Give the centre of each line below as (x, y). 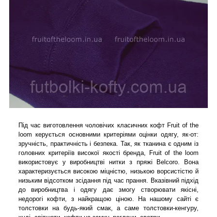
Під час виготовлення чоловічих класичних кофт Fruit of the (108, 125)
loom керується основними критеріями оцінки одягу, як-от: (108, 134)
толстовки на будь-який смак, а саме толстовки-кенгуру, (108, 208)
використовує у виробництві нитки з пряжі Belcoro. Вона (108, 162)
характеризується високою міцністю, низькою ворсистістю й (108, 171)
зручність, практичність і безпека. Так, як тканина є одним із (108, 143)
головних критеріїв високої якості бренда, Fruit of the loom (108, 153)
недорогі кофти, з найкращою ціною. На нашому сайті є (108, 199)
